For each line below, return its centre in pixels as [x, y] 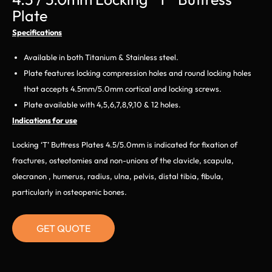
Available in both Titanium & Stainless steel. [101, 57]
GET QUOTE [63, 229]
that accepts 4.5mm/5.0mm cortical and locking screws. [123, 88]
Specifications [37, 32]
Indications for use [45, 120]
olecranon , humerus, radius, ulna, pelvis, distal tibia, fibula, [118, 176]
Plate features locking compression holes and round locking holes [138, 73]
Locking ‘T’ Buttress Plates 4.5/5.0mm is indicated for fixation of [125, 145]
